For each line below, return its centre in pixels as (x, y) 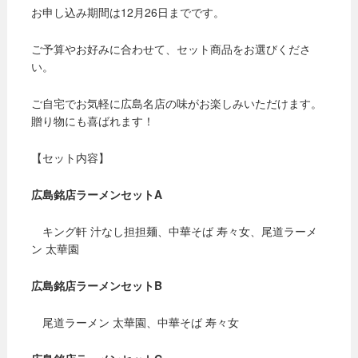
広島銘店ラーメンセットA (96, 195)
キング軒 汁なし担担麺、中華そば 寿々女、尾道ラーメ (174, 231)
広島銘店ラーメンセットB (96, 286)
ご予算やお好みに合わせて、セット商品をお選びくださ (171, 49)
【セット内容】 (70, 158)
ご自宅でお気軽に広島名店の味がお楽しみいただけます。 (176, 103)
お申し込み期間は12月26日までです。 (127, 12)
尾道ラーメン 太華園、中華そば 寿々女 (135, 322)
